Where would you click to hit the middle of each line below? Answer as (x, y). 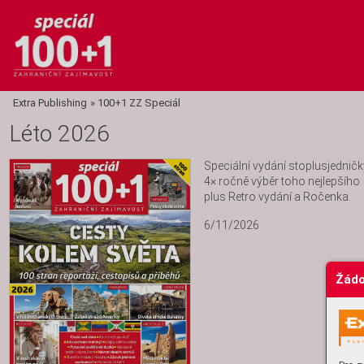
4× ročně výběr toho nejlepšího (282, 181)
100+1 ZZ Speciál (139, 103)
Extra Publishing (50, 103)
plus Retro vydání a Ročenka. (279, 197)
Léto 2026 (59, 134)
